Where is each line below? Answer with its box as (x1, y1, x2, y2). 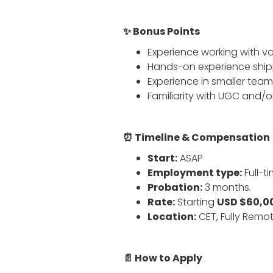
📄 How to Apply (123, 251, 202, 265)
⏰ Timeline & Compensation (123, 130, 270, 144)
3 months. (202, 180, 251, 194)
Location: (147, 210, 196, 224)
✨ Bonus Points (123, 24, 200, 38)
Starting (175, 195, 217, 209)
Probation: (147, 180, 202, 194)
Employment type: (147, 166, 242, 180)
